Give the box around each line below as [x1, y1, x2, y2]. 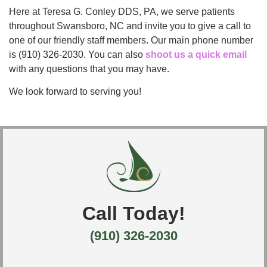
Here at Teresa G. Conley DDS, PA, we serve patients [9, 7, 235, 17]
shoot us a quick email [145, 49, 247, 60]
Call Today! [82, 202, 185, 224]
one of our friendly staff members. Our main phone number [9, 35, 253, 46]
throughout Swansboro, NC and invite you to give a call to [9, 21, 251, 32]
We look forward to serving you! [9, 86, 141, 97]
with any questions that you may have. [9, 64, 169, 74]
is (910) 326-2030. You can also [9, 49, 145, 60]
